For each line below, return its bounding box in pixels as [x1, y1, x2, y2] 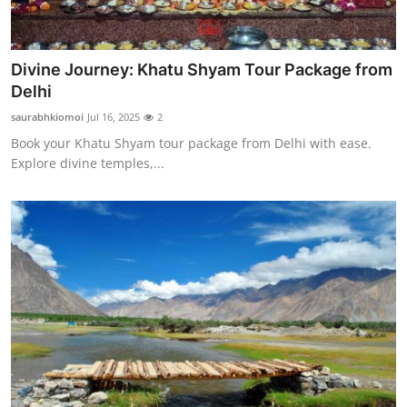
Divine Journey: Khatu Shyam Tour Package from [11, 60, 392, 80]
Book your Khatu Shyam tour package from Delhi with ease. [11, 134, 372, 153]
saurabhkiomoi [11, 110, 84, 124]
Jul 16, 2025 [87, 110, 140, 124]
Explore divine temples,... [11, 154, 164, 173]
